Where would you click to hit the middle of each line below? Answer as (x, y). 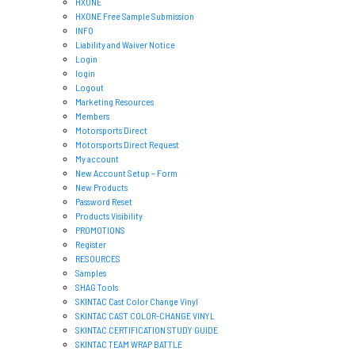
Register (91, 244)
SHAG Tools (97, 287)
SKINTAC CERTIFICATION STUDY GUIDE (147, 330)
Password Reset (104, 202)
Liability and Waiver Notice (125, 45)
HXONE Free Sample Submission (135, 16)
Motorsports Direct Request (127, 145)
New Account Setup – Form (126, 173)
